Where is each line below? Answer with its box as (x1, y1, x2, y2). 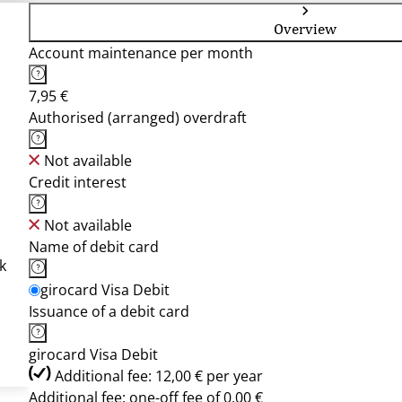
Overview (274, 20, 336, 38)
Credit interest (29, 172, 127, 192)
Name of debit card (29, 237, 159, 257)
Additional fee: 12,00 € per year (55, 366, 263, 386)
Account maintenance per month (29, 43, 253, 63)
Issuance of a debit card (29, 301, 189, 321)
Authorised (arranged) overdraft (29, 108, 247, 127)
